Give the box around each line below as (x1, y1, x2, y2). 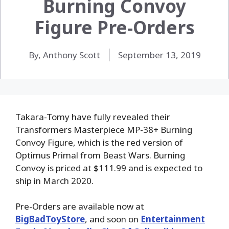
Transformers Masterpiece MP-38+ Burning (15, 123, 192, 135)
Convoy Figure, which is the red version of (15, 136, 183, 148)
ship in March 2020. (15, 174, 94, 187)
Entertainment (141, 213, 205, 225)
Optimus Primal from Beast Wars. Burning (15, 149, 185, 161)
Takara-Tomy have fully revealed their (15, 110, 170, 123)
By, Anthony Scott (28, 49, 100, 61)
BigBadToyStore (15, 213, 85, 225)
